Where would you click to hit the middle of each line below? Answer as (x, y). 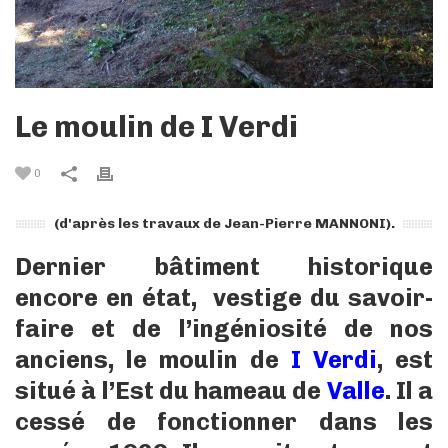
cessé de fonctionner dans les (224, 422)
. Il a (408, 391)
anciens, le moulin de (153, 360)
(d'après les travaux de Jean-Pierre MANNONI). (224, 224)
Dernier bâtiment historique (224, 267)
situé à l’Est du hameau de (171, 391)
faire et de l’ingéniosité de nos (224, 329)
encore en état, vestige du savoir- (224, 298)
